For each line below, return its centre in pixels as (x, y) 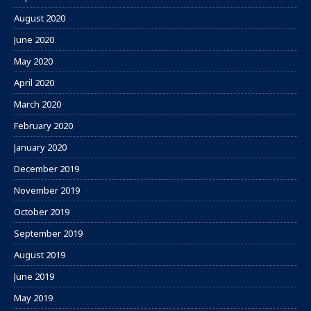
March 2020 (37, 104)
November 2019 (47, 191)
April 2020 (34, 83)
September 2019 (48, 234)
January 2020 (40, 148)
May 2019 (33, 298)
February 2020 (43, 126)
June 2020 (34, 40)
